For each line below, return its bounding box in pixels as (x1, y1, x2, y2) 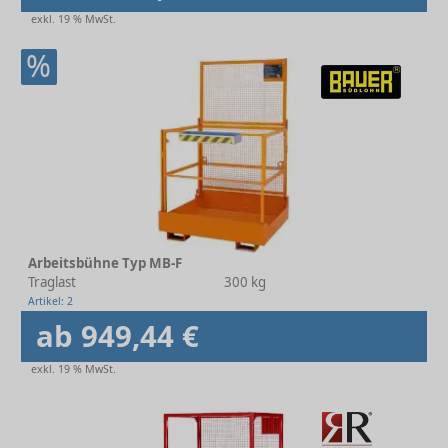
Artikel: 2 (28, 294, 73, 308)
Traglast (28, 273, 76, 291)
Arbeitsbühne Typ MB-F (28, 254, 182, 272)
